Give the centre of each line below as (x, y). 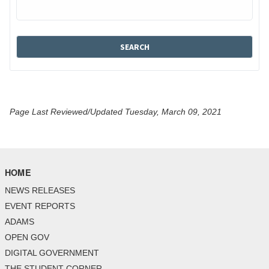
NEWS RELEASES (40, 190)
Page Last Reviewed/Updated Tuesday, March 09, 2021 (116, 111)
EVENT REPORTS (40, 206)
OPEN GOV (27, 237)
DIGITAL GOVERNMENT (52, 252)
